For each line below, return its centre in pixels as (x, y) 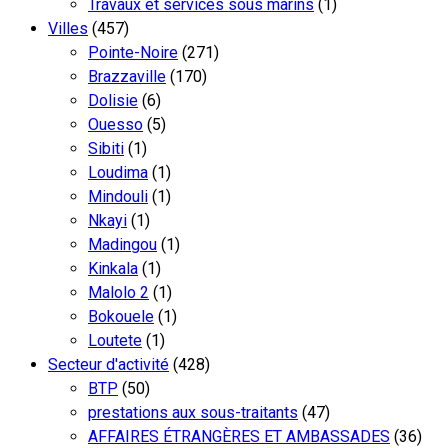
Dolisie (113, 100)
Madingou (122, 244)
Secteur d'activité (108, 364)
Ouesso (115, 124)
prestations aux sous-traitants (193, 412)
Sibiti (106, 148)
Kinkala (113, 268)
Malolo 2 (118, 292)
